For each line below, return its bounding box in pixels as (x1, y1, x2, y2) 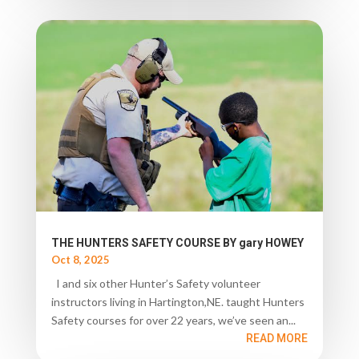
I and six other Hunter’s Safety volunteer (50, 276, 260, 291)
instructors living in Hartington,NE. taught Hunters (50, 295, 305, 309)
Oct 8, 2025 (50, 253, 110, 267)
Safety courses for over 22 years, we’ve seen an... (50, 313, 296, 328)
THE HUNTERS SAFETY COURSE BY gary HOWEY (50, 236, 304, 250)
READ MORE (246, 332, 309, 345)
